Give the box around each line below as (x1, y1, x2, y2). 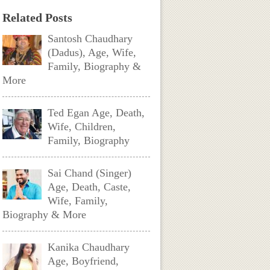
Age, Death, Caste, (48, 181, 131, 193)
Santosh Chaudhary (48, 33, 133, 45)
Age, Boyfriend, (48, 255, 119, 267)
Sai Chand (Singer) (48, 167, 132, 179)
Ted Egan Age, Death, (48, 107, 145, 119)
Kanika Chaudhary (48, 241, 130, 253)
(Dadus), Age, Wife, (48, 46, 137, 58)
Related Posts (2, 11, 73, 24)
